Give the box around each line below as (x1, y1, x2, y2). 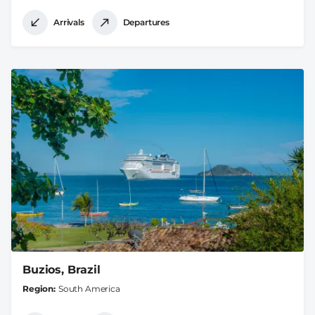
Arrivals (53, 17, 84, 28)
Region (22, 283, 54, 294)
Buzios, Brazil (22, 262, 101, 276)
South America (58, 283, 120, 294)
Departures (122, 17, 169, 28)
